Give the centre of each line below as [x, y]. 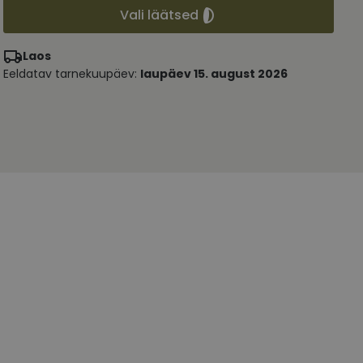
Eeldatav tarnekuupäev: [72, 74]
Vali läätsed [159, 15]
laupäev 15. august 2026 [214, 74]
